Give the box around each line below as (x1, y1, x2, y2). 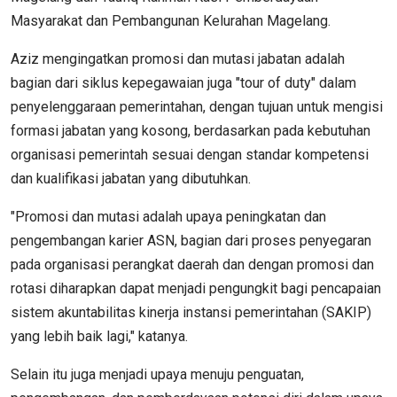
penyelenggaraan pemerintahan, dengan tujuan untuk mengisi (11, 97, 383, 115)
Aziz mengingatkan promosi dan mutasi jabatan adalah (11, 50, 345, 67)
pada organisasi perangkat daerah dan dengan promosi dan (11, 255, 374, 273)
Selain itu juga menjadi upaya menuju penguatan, (11, 365, 304, 383)
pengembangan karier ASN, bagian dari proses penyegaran (11, 231, 371, 249)
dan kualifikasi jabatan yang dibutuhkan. (11, 169, 251, 187)
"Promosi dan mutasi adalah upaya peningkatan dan (11, 207, 326, 225)
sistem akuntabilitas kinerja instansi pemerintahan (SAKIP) (11, 303, 371, 321)
